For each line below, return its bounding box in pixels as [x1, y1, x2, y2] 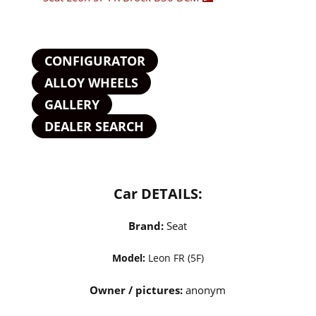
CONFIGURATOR [44, 52, 145, 69]
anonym [186, 283, 226, 297]
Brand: [128, 219, 164, 233]
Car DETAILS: [113, 184, 202, 203]
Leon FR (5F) [145, 251, 204, 265]
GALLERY [44, 96, 99, 113]
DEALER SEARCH [44, 118, 144, 135]
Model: [111, 251, 145, 265]
